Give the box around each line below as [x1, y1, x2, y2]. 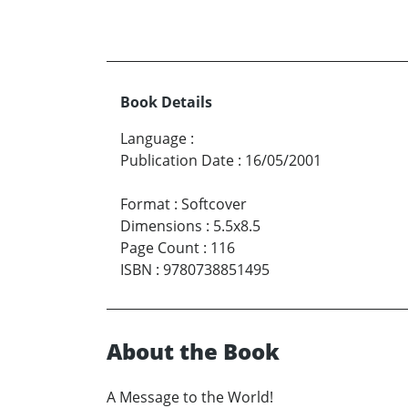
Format [120, 194, 170, 215]
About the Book [107, 336, 280, 367]
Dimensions [120, 216, 202, 237]
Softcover [181, 194, 247, 215]
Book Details [120, 92, 212, 113]
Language [120, 128, 187, 149]
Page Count [120, 238, 199, 259]
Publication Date [120, 150, 234, 171]
